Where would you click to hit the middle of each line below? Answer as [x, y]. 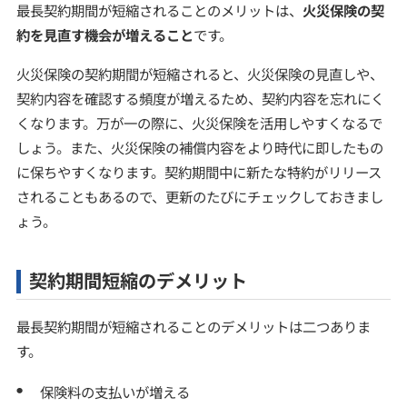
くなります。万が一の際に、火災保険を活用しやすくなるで [199, 122]
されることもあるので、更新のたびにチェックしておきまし [199, 196]
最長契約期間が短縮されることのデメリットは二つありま [193, 326]
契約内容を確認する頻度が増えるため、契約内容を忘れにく [200, 98]
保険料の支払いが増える [115, 391]
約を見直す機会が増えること [104, 35]
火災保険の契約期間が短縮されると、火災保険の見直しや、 [199, 73]
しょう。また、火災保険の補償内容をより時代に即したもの [199, 147]
